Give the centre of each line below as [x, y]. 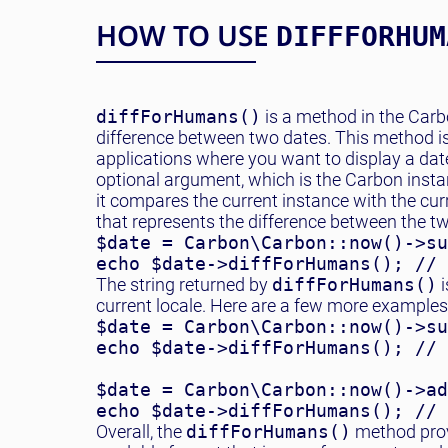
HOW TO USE [186, 35]
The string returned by [184, 284]
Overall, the [141, 431]
